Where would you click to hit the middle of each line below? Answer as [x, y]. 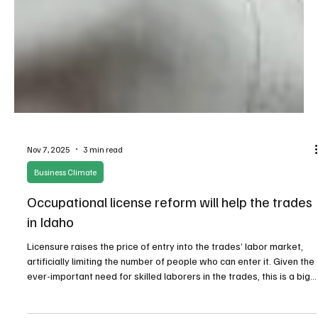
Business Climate [65, 204]
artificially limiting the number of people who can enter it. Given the [171, 292]
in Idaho [50, 253]
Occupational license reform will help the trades [170, 233]
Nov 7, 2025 [49, 180]
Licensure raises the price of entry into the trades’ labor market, [165, 278]
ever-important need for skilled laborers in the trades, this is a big [169, 307]
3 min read [103, 180]
